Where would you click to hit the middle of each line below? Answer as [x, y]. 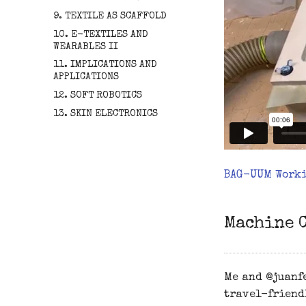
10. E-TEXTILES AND [101, 34]
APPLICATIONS [86, 78]
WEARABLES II [86, 47]
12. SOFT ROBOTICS [98, 96]
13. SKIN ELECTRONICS [106, 114]
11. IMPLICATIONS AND [105, 65]
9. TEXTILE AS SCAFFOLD [110, 16]
